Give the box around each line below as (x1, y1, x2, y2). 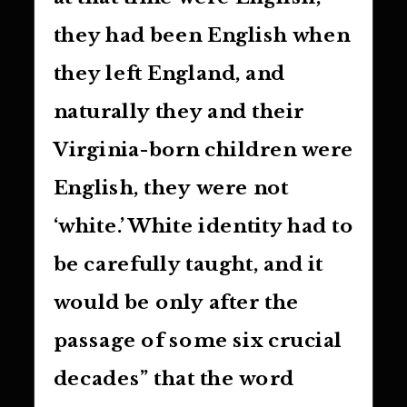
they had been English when (53, 23, 351, 47)
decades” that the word (53, 366, 294, 391)
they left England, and (53, 61, 285, 85)
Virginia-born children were (53, 137, 354, 162)
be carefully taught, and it (53, 252, 323, 276)
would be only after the (53, 290, 300, 314)
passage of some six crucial (53, 328, 342, 352)
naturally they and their (53, 99, 304, 124)
